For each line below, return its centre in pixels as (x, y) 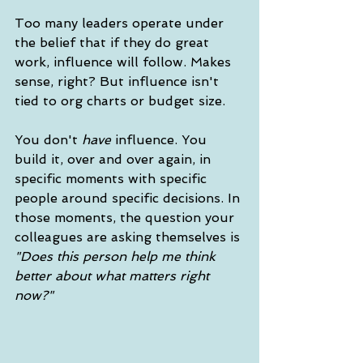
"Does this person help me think (117, 257)
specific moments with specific (113, 179)
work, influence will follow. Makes (125, 62)
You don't (48, 140)
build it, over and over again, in (115, 160)
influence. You (161, 140)
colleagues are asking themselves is (129, 237)
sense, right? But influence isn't (119, 82)
